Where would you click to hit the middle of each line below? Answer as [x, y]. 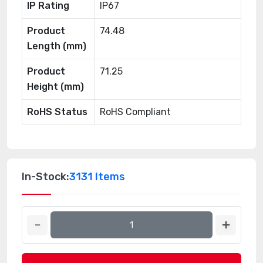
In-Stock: [45, 177]
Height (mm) [55, 87]
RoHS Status [57, 112]
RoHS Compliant [135, 112]
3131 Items [97, 177]
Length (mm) [57, 46]
